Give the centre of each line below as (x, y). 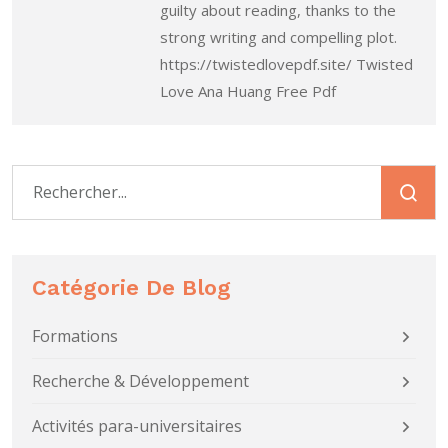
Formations (75, 335)
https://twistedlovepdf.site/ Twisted (286, 63)
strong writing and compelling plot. (278, 36)
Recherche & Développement (140, 380)
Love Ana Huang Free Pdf (248, 90)
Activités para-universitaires (137, 425)
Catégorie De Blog (131, 287)
